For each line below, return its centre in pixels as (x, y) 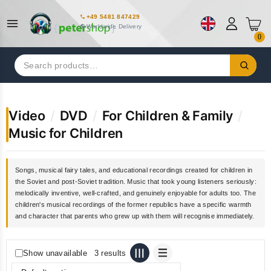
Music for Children (66, 133)
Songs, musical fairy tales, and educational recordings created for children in (134, 170)
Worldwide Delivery (114, 26)
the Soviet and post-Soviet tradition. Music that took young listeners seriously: (136, 181)
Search (28, 60)
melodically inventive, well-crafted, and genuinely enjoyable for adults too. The (135, 193)
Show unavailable (55, 253)
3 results (110, 253)
